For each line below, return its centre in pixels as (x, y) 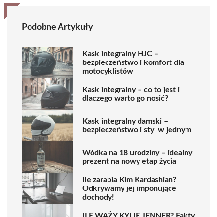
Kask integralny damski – (125, 121)
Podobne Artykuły (57, 27)
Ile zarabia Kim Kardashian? (129, 180)
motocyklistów (108, 71)
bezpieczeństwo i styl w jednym (137, 130)
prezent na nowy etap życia (129, 162)
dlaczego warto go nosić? (125, 99)
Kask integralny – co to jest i (131, 90)
